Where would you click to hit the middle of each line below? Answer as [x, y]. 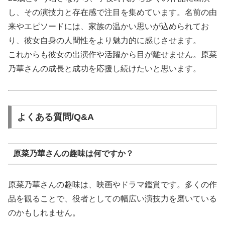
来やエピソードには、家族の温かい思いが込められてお [108, 26]
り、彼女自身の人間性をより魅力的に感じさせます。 [104, 40]
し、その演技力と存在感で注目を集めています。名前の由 [113, 12]
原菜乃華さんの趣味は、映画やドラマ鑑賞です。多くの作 [113, 184]
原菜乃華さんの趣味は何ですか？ [73, 154]
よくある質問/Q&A [55, 117]
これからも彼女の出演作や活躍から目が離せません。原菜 [113, 54]
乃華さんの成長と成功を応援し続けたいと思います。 [104, 68]
